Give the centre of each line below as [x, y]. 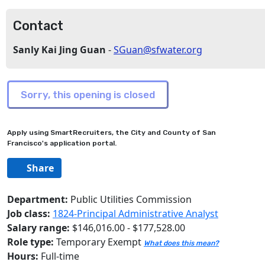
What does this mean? [181, 243]
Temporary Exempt [99, 242]
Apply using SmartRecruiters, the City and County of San [112, 132]
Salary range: [38, 228]
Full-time [60, 256]
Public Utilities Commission [130, 199]
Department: [38, 199]
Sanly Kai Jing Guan [61, 50]
